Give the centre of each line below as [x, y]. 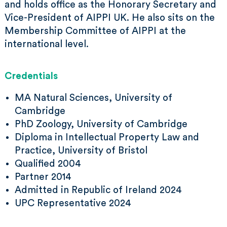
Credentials [31, 76]
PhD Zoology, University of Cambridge [101, 124]
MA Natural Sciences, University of [93, 98]
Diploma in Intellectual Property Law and [107, 138]
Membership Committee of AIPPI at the [95, 31]
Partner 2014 [43, 177]
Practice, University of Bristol [81, 151]
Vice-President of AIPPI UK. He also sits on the [110, 18]
